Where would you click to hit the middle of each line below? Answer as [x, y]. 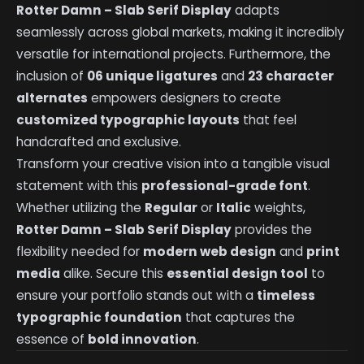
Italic [234, 207]
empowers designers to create [185, 97]
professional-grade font [225, 185]
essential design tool [238, 273]
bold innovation [143, 339]
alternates [52, 97]
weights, [279, 207]
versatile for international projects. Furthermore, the [174, 54]
